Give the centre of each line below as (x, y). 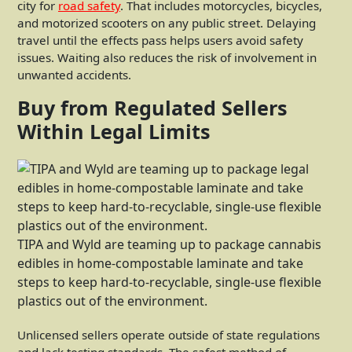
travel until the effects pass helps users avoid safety (160, 40)
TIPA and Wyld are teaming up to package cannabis (169, 244)
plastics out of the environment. (112, 301)
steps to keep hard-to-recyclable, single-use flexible (169, 282)
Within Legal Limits (114, 131)
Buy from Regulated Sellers (152, 107)
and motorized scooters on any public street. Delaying (167, 22)
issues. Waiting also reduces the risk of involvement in (167, 57)
